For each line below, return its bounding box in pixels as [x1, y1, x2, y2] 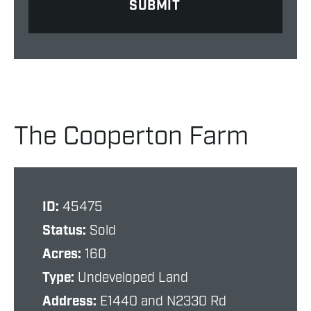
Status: [42, 222, 90, 239]
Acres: [42, 246, 85, 263]
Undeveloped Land [78, 269, 188, 287]
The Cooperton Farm [14, 120, 249, 154]
